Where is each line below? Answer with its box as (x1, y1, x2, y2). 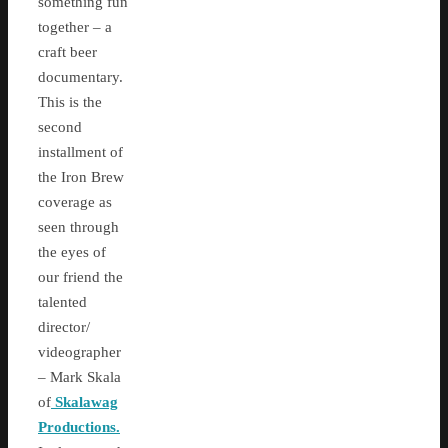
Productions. (38, 419, 120, 436)
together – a (38, 19, 112, 36)
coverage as (38, 194, 112, 211)
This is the (38, 94, 102, 111)
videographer (38, 344, 121, 361)
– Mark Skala (38, 369, 121, 386)
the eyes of (38, 244, 106, 261)
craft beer (38, 44, 97, 61)
